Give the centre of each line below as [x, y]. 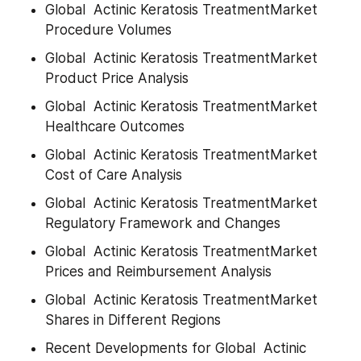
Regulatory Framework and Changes [163, 223]
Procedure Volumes [108, 30]
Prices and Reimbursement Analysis [158, 272]
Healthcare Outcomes [115, 127]
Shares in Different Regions [133, 320]
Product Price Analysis [117, 78]
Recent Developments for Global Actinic [176, 348]
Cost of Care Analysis [114, 175]
